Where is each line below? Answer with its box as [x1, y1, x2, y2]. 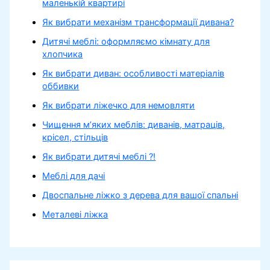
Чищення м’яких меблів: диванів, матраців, [42, 119, 225, 130]
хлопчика [42, 49, 83, 60]
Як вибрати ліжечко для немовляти [42, 99, 195, 111]
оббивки [42, 81, 80, 92]
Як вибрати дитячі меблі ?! [42, 151, 156, 162]
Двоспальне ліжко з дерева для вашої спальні [42, 189, 239, 201]
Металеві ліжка [42, 209, 108, 220]
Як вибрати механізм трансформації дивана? [42, 17, 234, 28]
